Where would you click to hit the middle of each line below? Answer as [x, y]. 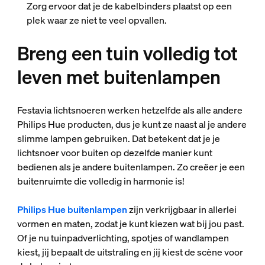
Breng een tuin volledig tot [127, 54]
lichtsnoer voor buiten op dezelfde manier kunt [114, 153]
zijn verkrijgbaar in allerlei [182, 210]
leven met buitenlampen [119, 77]
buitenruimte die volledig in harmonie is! [101, 181]
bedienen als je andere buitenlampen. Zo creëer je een [131, 167]
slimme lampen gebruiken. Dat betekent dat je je [118, 139]
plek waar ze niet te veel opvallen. [96, 20]
